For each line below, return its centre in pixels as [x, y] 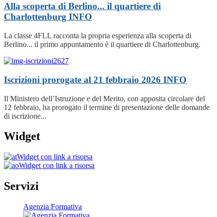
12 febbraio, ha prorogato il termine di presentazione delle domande [107, 107]
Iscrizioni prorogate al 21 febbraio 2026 [84, 79]
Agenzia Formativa [53, 207]
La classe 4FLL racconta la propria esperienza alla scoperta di [98, 36]
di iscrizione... [25, 116]
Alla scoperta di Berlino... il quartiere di [82, 6]
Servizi [21, 186]
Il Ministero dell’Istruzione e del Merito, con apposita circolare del [104, 98]
